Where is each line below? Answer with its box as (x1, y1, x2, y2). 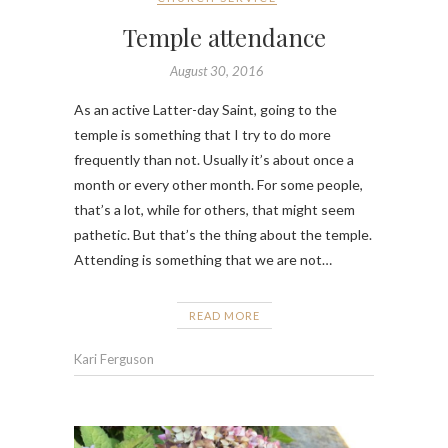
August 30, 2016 (169, 62, 264, 79)
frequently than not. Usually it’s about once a (74, 150, 354, 168)
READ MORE (188, 308, 260, 322)
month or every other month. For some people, (74, 175, 363, 193)
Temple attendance (122, 20, 326, 53)
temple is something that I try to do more (74, 125, 331, 143)
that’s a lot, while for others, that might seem (74, 200, 355, 218)
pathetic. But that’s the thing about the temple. (74, 225, 372, 243)
